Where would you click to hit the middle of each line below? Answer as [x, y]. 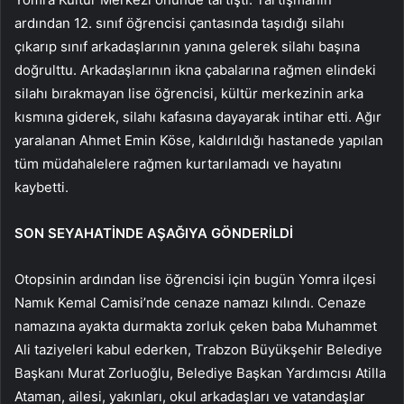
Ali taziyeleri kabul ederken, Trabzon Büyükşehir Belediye [198, 349]
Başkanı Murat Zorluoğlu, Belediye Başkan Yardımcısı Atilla [200, 372]
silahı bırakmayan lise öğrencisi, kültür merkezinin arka [189, 93]
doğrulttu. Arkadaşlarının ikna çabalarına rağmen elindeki [195, 69]
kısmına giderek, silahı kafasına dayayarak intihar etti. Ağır [198, 116]
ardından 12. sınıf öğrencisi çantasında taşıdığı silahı [179, 23]
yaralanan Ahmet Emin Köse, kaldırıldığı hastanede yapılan [199, 140]
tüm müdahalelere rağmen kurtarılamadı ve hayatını [178, 163]
